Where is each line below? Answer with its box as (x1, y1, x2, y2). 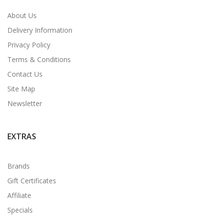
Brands (7, 161, 30, 171)
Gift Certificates (7, 175, 56, 185)
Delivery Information (7, 25, 72, 35)
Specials (7, 205, 33, 215)
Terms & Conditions (7, 54, 71, 64)
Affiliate (7, 190, 31, 200)
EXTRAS (7, 131, 36, 142)
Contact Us (7, 69, 43, 79)
